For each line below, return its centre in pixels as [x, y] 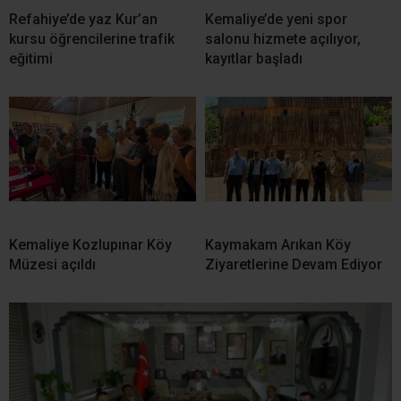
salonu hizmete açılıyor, [283, 38]
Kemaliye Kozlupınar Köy [90, 244]
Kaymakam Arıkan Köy [278, 244]
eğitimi [31, 58]
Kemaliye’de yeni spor [276, 19]
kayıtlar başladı [254, 58]
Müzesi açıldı [52, 264]
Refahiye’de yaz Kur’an [83, 19]
